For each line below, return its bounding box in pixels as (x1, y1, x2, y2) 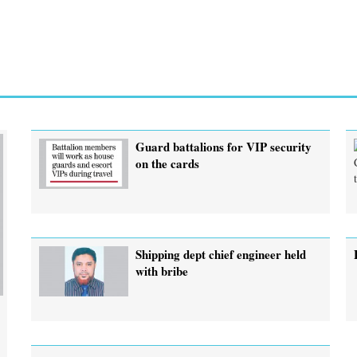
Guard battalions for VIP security (135, 137, 312, 155)
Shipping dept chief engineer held (135, 245, 307, 263)
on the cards (135, 154, 200, 172)
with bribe (135, 261, 189, 280)
